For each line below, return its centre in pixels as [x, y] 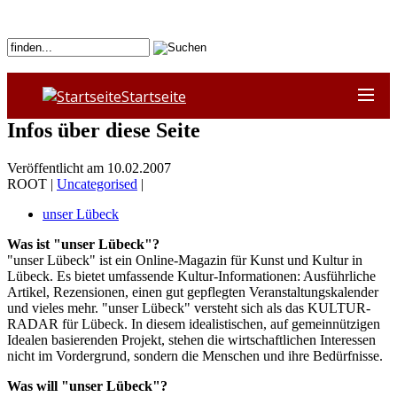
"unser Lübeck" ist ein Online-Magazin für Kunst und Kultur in [185, 260]
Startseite [154, 96]
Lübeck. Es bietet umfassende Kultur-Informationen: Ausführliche [191, 276]
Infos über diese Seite [104, 130]
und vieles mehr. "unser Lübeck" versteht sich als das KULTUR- [189, 307]
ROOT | [32, 183]
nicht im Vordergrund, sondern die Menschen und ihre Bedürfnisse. [195, 355]
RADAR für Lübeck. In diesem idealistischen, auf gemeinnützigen [194, 323]
